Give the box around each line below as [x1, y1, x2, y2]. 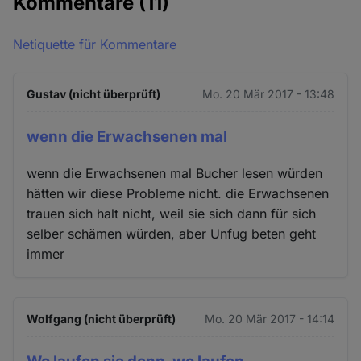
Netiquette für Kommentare [13, 36, 177, 52]
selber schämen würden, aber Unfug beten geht [27, 225, 317, 242]
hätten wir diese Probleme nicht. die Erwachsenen [27, 185, 330, 201]
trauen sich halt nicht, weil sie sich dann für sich [27, 205, 317, 222]
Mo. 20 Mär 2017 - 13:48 [201, 87, 334, 101]
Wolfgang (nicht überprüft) [27, 311, 176, 326]
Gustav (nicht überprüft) [27, 87, 161, 101]
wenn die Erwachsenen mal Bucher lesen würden [27, 164, 323, 181]
